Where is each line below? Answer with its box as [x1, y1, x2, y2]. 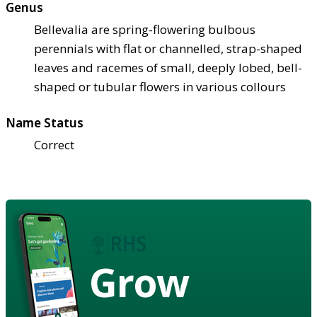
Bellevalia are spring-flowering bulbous [34, 21, 255, 38]
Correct [34, 136, 74, 153]
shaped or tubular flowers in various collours [34, 78, 286, 95]
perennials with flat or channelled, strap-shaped [34, 40, 302, 57]
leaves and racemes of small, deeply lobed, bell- [34, 59, 302, 76]
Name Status [6, 114, 83, 131]
